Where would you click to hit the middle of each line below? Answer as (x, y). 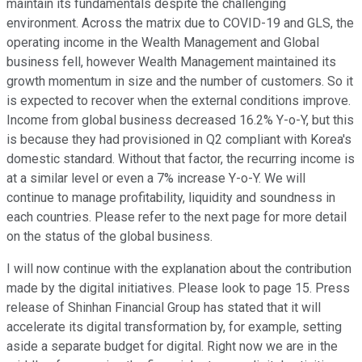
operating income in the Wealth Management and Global (163, 43)
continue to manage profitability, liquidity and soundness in (171, 198)
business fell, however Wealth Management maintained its (171, 62)
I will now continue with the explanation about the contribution (179, 269)
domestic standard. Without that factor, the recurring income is (181, 159)
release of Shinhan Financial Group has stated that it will (164, 308)
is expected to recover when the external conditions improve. (179, 101)
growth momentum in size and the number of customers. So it (180, 82)
